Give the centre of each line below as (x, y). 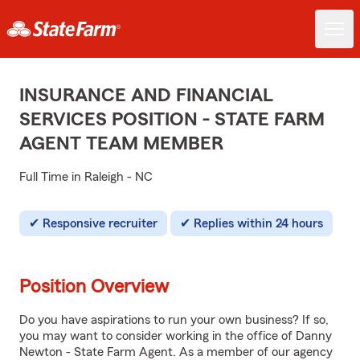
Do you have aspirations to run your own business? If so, (174, 320)
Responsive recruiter (100, 223)
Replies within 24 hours (258, 223)
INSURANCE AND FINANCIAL (146, 96)
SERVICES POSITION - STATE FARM (172, 120)
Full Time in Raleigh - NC (86, 177)
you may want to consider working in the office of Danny (176, 336)
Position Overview (94, 287)
